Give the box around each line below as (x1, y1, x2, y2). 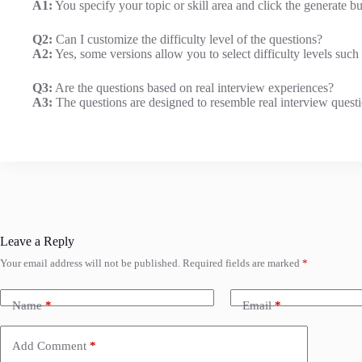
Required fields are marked (183, 257, 302, 270)
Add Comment (12, 339, 86, 352)
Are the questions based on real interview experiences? (53, 81, 334, 95)
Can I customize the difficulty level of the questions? (53, 32, 322, 47)
